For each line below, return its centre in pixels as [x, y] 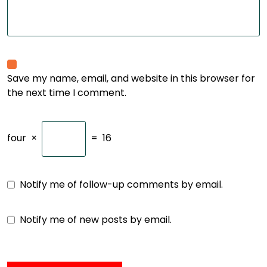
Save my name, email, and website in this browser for [131, 78]
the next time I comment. [67, 93]
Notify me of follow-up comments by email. [121, 184]
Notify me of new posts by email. [96, 220]
